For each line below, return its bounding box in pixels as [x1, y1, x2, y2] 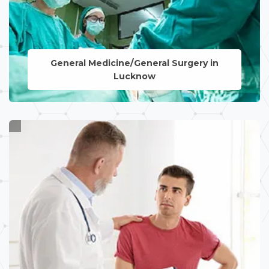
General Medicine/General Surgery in [50, 58, 219, 69]
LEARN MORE [108, 114, 160, 124]
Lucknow [113, 71, 156, 82]
